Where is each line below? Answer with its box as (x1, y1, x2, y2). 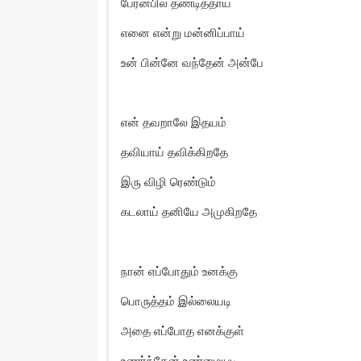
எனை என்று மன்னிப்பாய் (121, 24, 245, 40)
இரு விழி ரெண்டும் (121, 173, 216, 189)
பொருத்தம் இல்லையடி (121, 293, 231, 309)
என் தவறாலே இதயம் (121, 114, 226, 130)
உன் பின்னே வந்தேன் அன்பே (121, 54, 263, 70)
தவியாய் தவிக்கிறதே (121, 143, 228, 160)
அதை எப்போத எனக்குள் (121, 322, 244, 338)
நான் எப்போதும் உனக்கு (121, 263, 238, 279)
